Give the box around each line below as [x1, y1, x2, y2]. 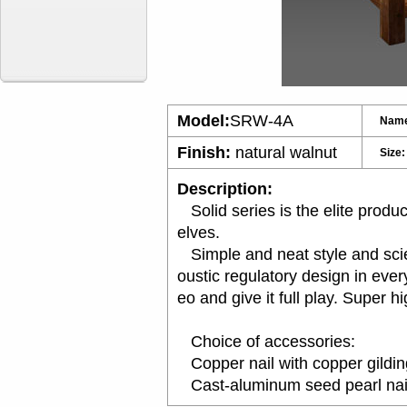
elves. [177, 223, 220, 242]
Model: [177, 112, 230, 130]
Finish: [177, 144, 235, 162]
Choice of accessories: [177, 333, 355, 351]
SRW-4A [230, 112, 293, 130]
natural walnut [235, 144, 337, 162]
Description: [177, 180, 273, 198]
